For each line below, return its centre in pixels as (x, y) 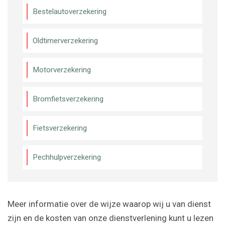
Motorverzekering (62, 70)
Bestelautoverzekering (70, 12)
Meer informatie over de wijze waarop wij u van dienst (109, 204)
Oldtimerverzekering (65, 41)
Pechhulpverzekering (67, 157)
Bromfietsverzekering (68, 99)
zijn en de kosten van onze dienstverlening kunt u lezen (110, 218)
